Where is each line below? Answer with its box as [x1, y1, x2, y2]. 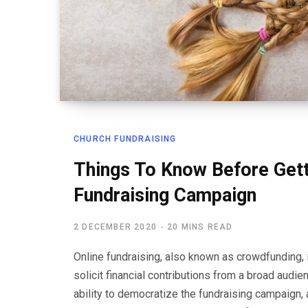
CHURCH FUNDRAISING [74, 134, 177, 144]
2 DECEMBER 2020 [74, 222, 157, 232]
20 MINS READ [167, 222, 233, 232]
